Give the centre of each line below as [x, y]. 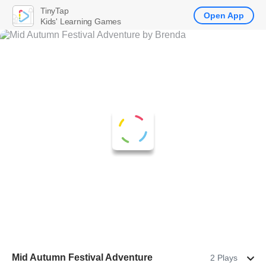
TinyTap [55, 10]
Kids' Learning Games [81, 21]
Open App [224, 15]
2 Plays [224, 258]
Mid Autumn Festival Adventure [82, 257]
